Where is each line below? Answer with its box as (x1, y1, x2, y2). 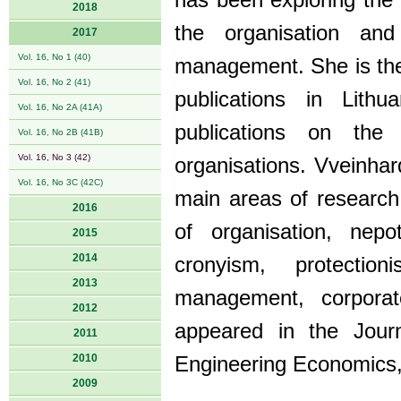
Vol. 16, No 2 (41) (18, 77, 90, 87)
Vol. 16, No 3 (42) (18, 152, 90, 162)
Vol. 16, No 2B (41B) (18, 127, 103, 137)
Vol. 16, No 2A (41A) (18, 102, 102, 112)
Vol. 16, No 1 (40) (18, 52, 90, 62)
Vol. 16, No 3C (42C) (18, 177, 103, 187)
